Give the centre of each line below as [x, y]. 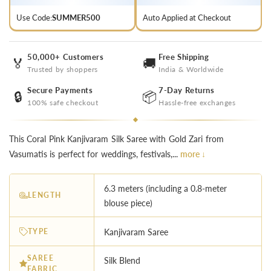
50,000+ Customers [65, 57]
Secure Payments [60, 90]
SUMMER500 [76, 18]
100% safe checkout [63, 103]
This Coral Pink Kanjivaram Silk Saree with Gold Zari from [116, 139]
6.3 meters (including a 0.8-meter [165, 189]
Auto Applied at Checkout [187, 18]
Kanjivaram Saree [136, 232]
